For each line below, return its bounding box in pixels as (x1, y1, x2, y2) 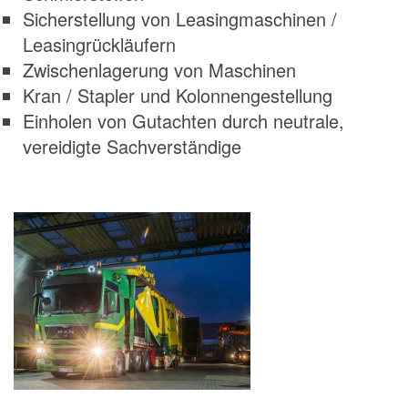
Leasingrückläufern (23, 31, 176, 58)
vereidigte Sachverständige (23, 133, 241, 160)
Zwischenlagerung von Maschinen (23, 56, 296, 84)
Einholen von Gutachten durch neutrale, (23, 107, 344, 135)
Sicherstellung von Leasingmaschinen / (23, 5, 337, 33)
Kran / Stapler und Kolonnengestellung (23, 82, 332, 109)
